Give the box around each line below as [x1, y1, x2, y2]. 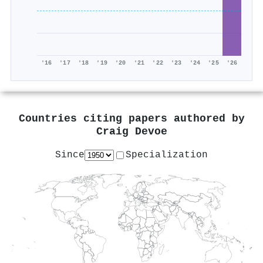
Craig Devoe [96, 126, 167, 139]
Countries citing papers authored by [18, 113, 245, 126]
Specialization [126, 149, 208, 160]
